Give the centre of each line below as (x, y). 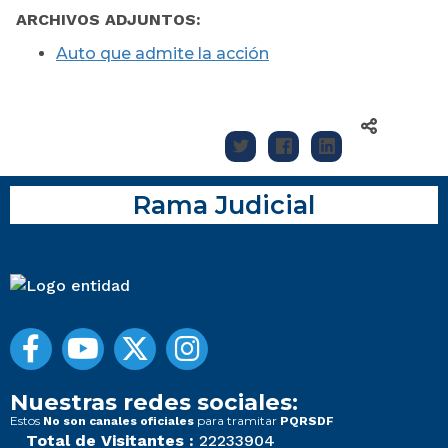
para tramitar (237, 421)
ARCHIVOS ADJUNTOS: (108, 20)
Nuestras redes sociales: (154, 402)
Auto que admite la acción (162, 54)
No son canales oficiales (118, 421)
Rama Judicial (224, 205)
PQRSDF (307, 421)
